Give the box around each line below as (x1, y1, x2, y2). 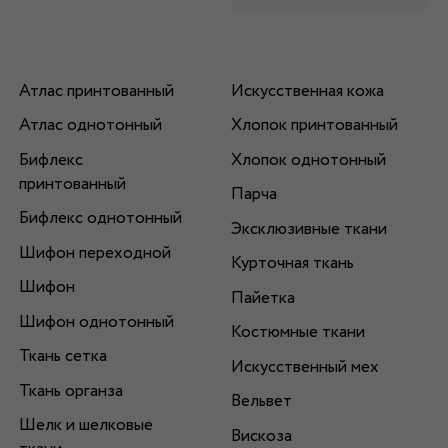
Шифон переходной (18, 240, 171, 266)
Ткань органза (18, 378, 123, 404)
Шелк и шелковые (18, 413, 153, 439)
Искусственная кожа (230, 78, 384, 104)
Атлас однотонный (18, 113, 162, 139)
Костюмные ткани (230, 320, 365, 346)
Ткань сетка (18, 344, 107, 370)
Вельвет (230, 389, 292, 415)
